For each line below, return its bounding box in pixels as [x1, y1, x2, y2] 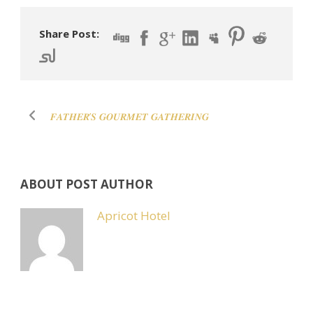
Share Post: [39, 27, 99, 41]
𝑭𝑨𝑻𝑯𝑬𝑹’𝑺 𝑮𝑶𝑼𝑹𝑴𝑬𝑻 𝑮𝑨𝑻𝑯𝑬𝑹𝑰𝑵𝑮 [50, 109, 209, 123]
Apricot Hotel [97, 207, 170, 224]
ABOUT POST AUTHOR [20, 175, 153, 192]
